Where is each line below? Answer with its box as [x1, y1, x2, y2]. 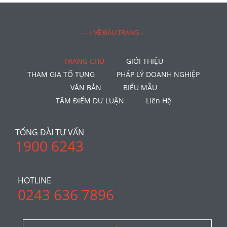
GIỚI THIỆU [126, 56, 163, 66]
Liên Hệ [146, 96, 171, 105]
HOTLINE [18, 174, 51, 186]
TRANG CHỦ [64, 56, 104, 66]
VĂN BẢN [70, 83, 101, 92]
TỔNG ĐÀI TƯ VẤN [15, 126, 84, 138]
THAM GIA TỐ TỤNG [27, 69, 95, 79]
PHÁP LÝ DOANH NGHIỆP [117, 69, 200, 79]
